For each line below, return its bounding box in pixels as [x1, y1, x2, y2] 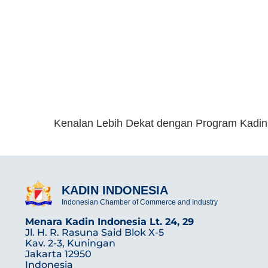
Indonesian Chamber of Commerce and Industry [62, 198, 218, 207]
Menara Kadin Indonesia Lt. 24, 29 [25, 216, 194, 228]
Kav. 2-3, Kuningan [25, 237, 115, 249]
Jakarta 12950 [25, 248, 92, 260]
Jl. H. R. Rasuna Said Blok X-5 [25, 227, 164, 239]
